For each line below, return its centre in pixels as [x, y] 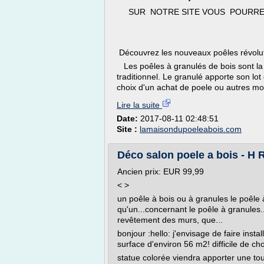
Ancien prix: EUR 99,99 [161, 171]
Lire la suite [139, 105]
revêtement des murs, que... [170, 220]
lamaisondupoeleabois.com [191, 129]
